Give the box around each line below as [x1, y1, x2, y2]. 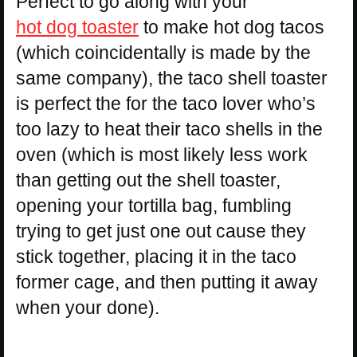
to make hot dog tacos [139, 17, 324, 38]
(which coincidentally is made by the [16, 42, 311, 64]
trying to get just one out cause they [16, 221, 306, 242]
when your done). [16, 297, 159, 319]
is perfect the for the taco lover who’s [16, 93, 316, 115]
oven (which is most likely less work [16, 144, 308, 166]
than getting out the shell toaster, [16, 170, 280, 191]
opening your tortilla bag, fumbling [16, 195, 292, 217]
